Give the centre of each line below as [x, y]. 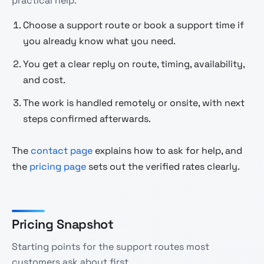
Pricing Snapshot [63, 224]
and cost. [44, 80]
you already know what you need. [100, 41]
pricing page [58, 166]
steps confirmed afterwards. [87, 118]
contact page [62, 150]
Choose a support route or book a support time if [134, 25]
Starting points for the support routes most [110, 247]
